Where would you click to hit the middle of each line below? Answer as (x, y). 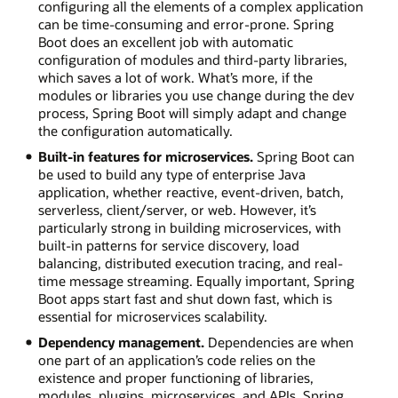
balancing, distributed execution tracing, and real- (190, 263)
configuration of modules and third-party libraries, (192, 59)
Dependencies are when (279, 342)
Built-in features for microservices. (145, 156)
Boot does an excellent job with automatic (165, 41)
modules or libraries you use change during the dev (196, 95)
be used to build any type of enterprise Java (171, 174)
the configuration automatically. (135, 130)
